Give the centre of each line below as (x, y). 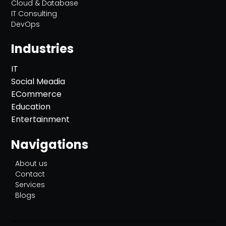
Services (30, 185)
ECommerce (37, 94)
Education (31, 107)
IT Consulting (34, 14)
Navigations (50, 145)
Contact (30, 174)
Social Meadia (38, 81)
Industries (43, 49)
